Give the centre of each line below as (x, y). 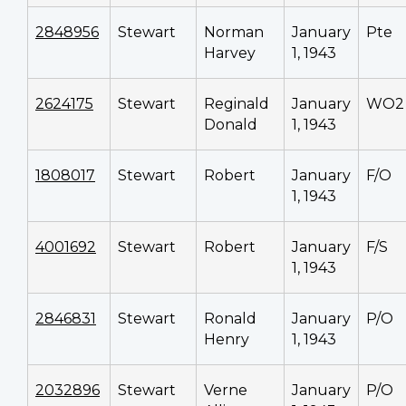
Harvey (230, 53)
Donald (231, 124)
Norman (234, 32)
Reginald (237, 103)
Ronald (230, 318)
